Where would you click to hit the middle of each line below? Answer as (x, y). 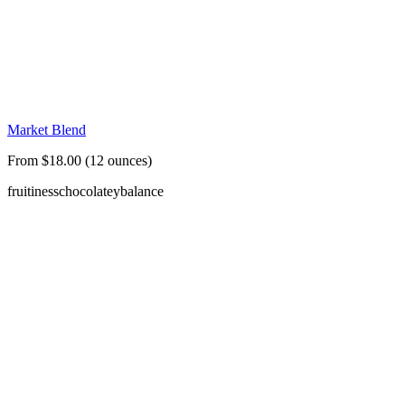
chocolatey (89, 192)
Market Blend (47, 130)
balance (142, 192)
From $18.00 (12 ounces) (80, 161)
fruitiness (33, 192)
